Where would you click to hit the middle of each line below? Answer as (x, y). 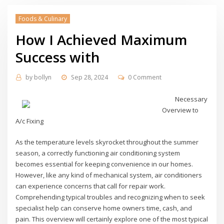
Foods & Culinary (42, 18)
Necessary (191, 99)
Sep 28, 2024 (89, 77)
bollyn (42, 77)
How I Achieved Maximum (101, 39)
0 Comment (145, 77)
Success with (58, 57)
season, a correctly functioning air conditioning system (98, 153)
